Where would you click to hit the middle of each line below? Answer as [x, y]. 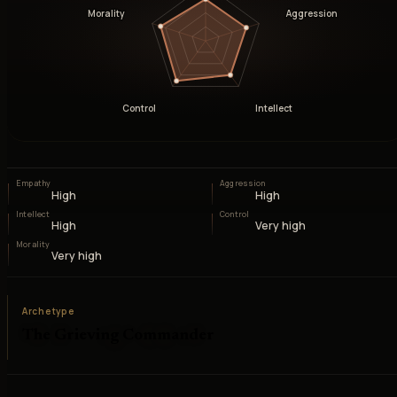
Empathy [34, 184]
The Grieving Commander [118, 335]
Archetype [49, 311]
